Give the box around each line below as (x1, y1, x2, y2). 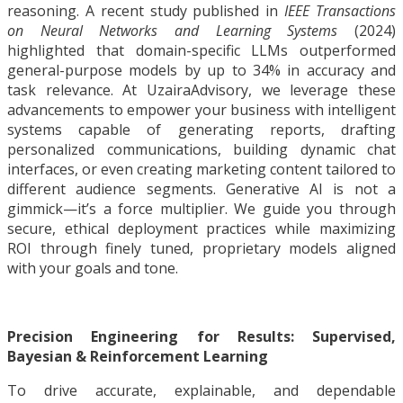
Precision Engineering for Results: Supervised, (7, 327, 396, 347)
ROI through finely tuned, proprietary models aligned (7, 238, 396, 259)
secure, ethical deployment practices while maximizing (7, 219, 396, 239)
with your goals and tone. (7, 258, 182, 279)
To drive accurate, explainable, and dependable (7, 381, 396, 401)
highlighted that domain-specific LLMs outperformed (7, 40, 396, 61)
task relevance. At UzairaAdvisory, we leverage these (7, 80, 396, 101)
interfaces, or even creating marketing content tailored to (7, 159, 396, 180)
